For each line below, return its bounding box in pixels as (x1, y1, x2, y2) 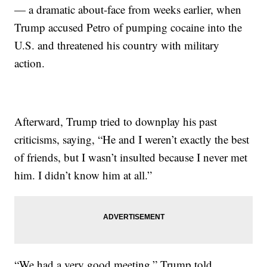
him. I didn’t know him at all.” (14, 167, 153, 182)
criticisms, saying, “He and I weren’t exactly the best (14, 131, 250, 147)
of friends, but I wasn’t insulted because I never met (14, 149, 248, 164)
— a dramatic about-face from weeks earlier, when (14, 1, 242, 17)
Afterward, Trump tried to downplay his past (14, 113, 218, 129)
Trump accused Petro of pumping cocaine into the (14, 19, 243, 35)
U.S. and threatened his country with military (14, 37, 220, 52)
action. (14, 55, 45, 70)
